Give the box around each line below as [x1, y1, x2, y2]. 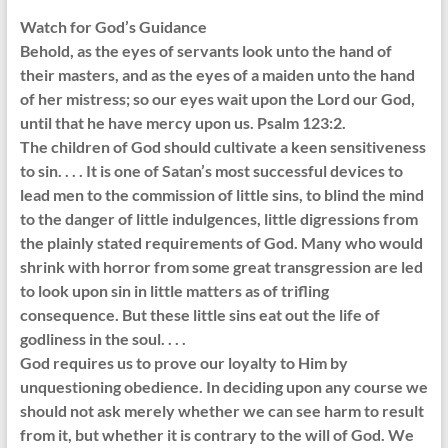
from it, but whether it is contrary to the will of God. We [19, 425, 414, 445]
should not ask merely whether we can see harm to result [19, 401, 424, 421]
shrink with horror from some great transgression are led [19, 257, 423, 277]
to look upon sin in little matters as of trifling [19, 281, 329, 301]
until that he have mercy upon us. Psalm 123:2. [19, 113, 346, 133]
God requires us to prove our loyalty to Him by [19, 353, 348, 373]
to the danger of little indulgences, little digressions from [19, 209, 418, 229]
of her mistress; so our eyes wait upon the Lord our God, [19, 89, 415, 109]
